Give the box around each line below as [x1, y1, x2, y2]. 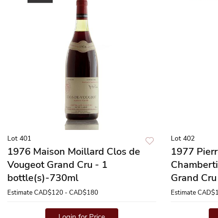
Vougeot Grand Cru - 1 [7, 158, 108, 171]
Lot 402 [171, 134, 195, 143]
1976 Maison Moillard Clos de [7, 145, 140, 158]
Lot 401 [7, 134, 31, 143]
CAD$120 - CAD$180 [34, 188, 98, 197]
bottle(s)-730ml [7, 171, 78, 184]
